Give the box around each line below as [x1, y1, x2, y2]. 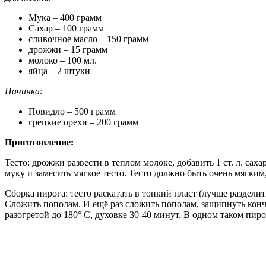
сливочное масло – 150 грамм [28, 34, 148, 45]
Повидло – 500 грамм [28, 106, 116, 117]
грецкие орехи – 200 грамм [28, 117, 138, 128]
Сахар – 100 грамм [28, 23, 104, 34]
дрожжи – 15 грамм [28, 45, 107, 55]
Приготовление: [5, 137, 74, 148]
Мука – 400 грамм [28, 12, 102, 23]
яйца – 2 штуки [28, 66, 90, 77]
